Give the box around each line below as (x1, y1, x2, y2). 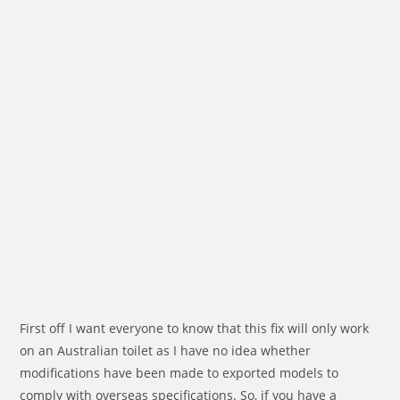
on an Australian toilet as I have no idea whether (20, 342, 312, 359)
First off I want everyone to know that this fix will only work (20, 320, 370, 337)
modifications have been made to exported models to (20, 364, 339, 381)
